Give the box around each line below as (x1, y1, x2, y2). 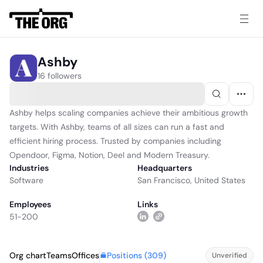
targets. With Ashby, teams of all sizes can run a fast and (9, 122, 224, 132)
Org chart (9, 250, 46, 261)
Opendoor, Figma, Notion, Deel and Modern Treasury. (9, 150, 210, 160)
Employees (9, 199, 51, 210)
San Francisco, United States (137, 175, 245, 186)
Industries (9, 163, 49, 173)
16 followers (38, 70, 82, 81)
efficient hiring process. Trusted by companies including (9, 136, 221, 146)
